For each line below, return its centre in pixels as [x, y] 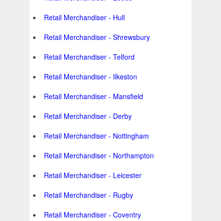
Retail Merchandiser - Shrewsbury [97, 37]
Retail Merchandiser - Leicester [93, 175]
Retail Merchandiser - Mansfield [93, 96]
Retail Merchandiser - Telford [89, 57]
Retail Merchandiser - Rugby [89, 195]
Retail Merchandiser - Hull [84, 18]
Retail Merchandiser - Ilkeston [91, 77]
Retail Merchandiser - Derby [88, 116]
